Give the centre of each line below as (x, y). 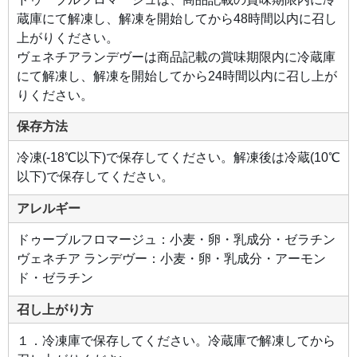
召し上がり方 (55, 309)
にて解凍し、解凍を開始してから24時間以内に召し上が (177, 76)
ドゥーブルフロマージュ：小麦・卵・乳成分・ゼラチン (176, 240)
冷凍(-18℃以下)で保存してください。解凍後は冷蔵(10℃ (178, 158)
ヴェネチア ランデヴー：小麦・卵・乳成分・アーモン (171, 259)
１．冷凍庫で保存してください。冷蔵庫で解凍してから (176, 341)
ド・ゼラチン (55, 278)
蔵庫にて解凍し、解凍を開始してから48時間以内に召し (177, 18)
